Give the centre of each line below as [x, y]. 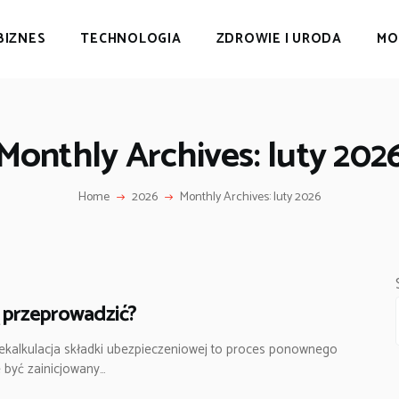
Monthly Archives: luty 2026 [250, 197]
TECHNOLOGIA [131, 38]
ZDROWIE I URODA [279, 38]
